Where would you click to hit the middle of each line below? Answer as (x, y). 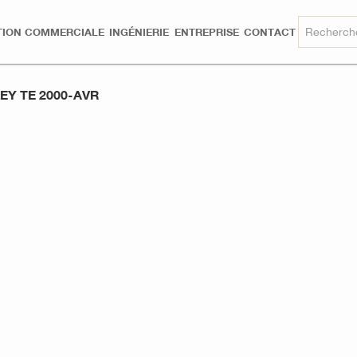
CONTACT (270, 32)
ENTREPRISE (206, 32)
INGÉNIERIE (139, 32)
